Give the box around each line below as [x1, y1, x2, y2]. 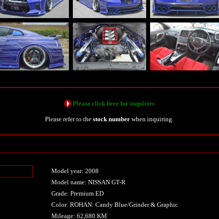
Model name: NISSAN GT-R [51, 178, 126, 186]
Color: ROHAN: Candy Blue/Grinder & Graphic [51, 200, 178, 208]
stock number [93, 115, 131, 123]
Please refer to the [45, 115, 93, 123]
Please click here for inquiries [73, 99, 155, 107]
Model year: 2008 [51, 167, 99, 175]
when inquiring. [130, 115, 174, 123]
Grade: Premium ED [51, 189, 104, 197]
